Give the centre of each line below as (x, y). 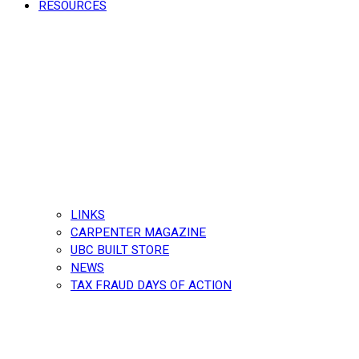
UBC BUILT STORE (120, 250)
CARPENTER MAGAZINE (138, 232)
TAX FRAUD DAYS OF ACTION (151, 285)
